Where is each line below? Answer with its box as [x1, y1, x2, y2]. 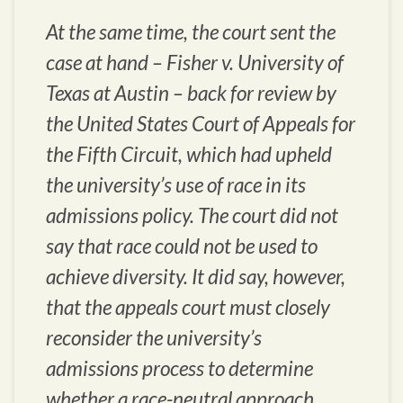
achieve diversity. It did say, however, [46, 264, 345, 290]
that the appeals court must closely [46, 295, 330, 320]
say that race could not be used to [46, 234, 318, 259]
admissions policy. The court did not [46, 203, 338, 228]
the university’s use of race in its [46, 173, 306, 198]
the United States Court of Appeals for [46, 112, 355, 137]
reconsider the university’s [46, 326, 262, 351]
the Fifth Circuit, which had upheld [46, 142, 332, 167]
